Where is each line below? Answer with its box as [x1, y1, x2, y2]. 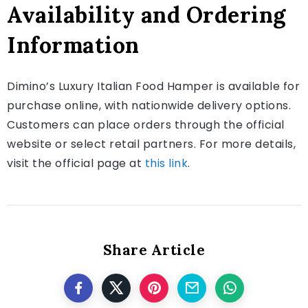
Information [7, 30, 140, 59]
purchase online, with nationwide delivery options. [7, 97, 291, 113]
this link [144, 155, 188, 171]
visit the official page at [7, 155, 145, 171]
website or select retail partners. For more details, [7, 135, 296, 152]
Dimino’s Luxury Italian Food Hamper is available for [7, 78, 300, 94]
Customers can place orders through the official [7, 116, 285, 133]
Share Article [102, 240, 206, 259]
